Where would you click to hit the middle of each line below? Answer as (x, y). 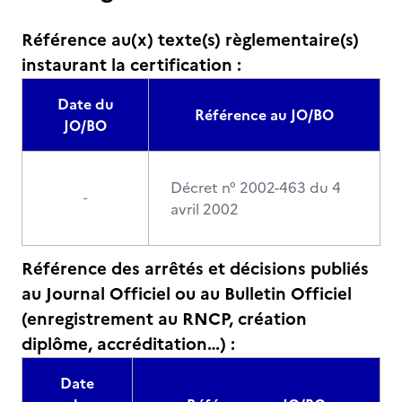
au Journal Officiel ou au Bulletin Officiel (187, 294)
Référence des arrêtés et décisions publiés (195, 269)
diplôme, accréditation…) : (128, 344)
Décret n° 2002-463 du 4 (256, 188)
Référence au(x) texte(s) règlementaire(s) (190, 40)
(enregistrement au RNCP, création (164, 319)
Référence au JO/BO (264, 115)
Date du (85, 104)
